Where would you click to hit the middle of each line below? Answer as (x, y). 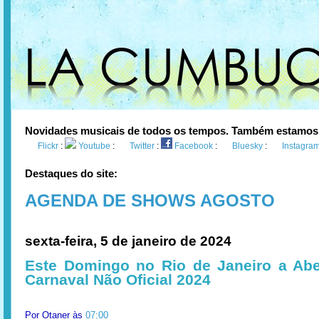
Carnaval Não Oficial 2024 (118, 279)
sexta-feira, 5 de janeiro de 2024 (128, 241)
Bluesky (247, 146)
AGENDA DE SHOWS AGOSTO (150, 200)
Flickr (48, 146)
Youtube (94, 146)
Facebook (194, 146)
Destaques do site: (71, 173)
